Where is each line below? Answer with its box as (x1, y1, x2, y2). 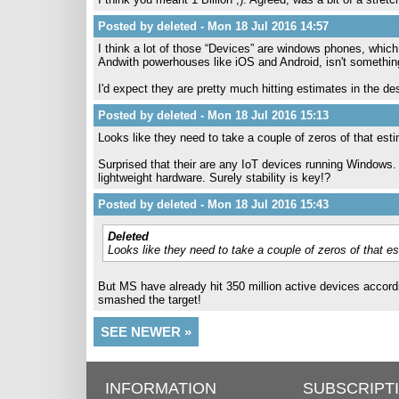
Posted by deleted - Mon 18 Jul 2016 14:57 (98, 20, 329, 33)
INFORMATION (105, 379, 216, 397)
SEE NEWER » (101, 324, 191, 339)
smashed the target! (98, 293, 201, 306)
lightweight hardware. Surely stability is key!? (98, 171, 330, 184)
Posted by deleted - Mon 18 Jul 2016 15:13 (98, 109, 329, 122)
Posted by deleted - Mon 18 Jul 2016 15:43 (98, 198, 329, 211)
